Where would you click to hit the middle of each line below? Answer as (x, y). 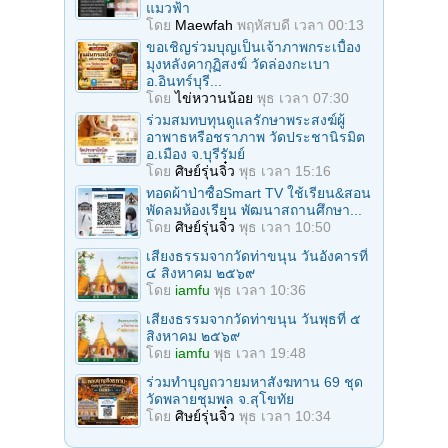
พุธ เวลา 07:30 (303, 98)
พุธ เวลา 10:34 (285, 416)
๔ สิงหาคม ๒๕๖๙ (200, 273)
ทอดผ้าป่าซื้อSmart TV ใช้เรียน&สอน (258, 193)
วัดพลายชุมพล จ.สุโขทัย (220, 399)
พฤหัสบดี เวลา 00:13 (300, 25)
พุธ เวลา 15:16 (285, 171)
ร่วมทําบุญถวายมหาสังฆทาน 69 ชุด (254, 382)
